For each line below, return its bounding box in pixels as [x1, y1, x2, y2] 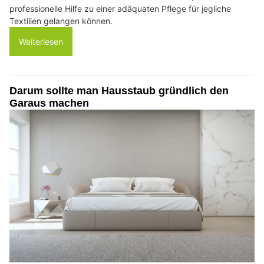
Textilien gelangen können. [9, 16, 113, 27]
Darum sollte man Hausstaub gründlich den [9, 85, 229, 97]
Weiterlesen [19, 37, 63, 47]
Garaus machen [9, 97, 89, 110]
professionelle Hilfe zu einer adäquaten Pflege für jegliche [9, 4, 231, 14]
